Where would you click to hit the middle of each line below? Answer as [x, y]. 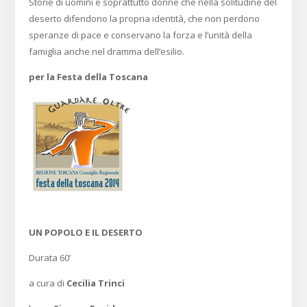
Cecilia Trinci [96, 283]
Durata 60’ [50, 258]
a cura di [48, 283]
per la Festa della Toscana [89, 77]
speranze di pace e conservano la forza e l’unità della [141, 35]
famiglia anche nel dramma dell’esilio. [107, 52]
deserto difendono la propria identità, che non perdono [145, 19]
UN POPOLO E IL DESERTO [86, 233]
